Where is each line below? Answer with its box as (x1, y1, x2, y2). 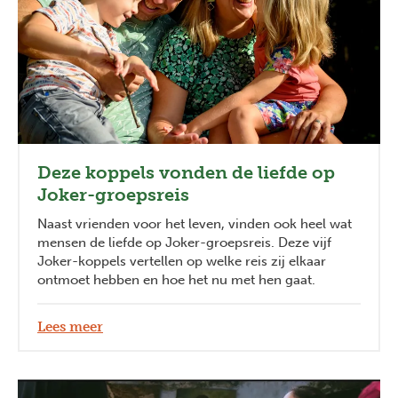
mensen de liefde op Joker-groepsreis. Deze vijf (37, 235, 331, 251)
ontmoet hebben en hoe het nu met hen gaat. (37, 272, 315, 289)
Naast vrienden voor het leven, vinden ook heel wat (37, 216, 352, 233)
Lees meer (37, 319, 103, 336)
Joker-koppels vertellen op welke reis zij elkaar (37, 253, 326, 270)
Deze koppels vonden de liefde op (37, 162, 335, 184)
